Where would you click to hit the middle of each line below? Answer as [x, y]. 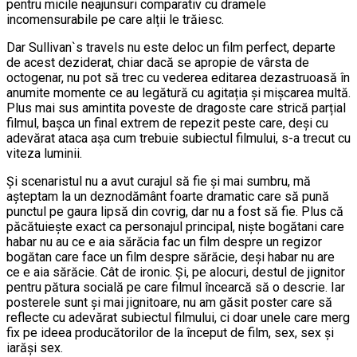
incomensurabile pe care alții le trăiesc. [115, 19]
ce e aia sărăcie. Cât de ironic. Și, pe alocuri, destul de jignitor [176, 272]
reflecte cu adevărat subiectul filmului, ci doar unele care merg [178, 317]
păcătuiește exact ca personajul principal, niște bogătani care [175, 226]
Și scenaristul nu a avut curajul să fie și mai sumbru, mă [159, 181]
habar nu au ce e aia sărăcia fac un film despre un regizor [164, 241]
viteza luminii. [44, 153]
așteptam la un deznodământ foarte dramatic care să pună [168, 196]
